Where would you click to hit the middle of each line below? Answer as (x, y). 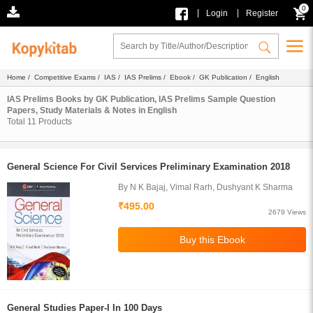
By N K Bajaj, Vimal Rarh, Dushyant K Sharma (206, 187)
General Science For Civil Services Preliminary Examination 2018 (148, 167)
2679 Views (287, 212)
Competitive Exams (65, 77)
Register (262, 13)
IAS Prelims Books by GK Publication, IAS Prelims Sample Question (141, 99)
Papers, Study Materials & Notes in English (92, 110)
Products (54, 122)
